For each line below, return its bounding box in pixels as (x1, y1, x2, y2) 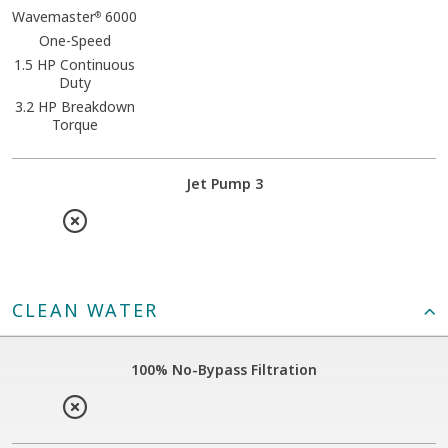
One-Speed (38, 30, 111, 50)
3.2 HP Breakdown (14, 96, 135, 116)
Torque (51, 114, 98, 134)
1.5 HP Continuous (14, 54, 136, 74)
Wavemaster (12, 6, 96, 26)
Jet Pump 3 (185, 173, 263, 193)
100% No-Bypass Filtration (131, 359, 317, 379)
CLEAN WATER (12, 297, 159, 322)
